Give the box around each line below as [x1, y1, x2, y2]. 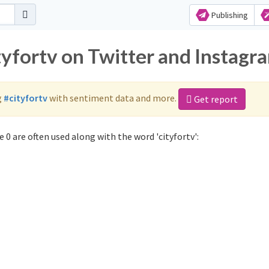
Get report [192, 93, 238, 105]
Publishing [209, 10, 248, 20]
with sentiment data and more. [47, 91, 178, 104]
